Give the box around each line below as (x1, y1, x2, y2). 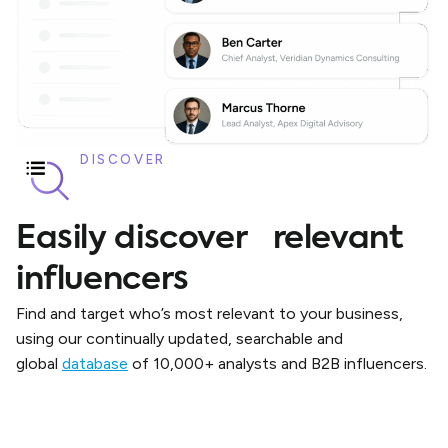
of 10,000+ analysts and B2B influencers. (128, 354, 431, 373)
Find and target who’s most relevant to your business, (16, 304, 403, 323)
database (62, 354, 128, 373)
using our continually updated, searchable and (16, 329, 343, 348)
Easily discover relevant (16, 223, 404, 255)
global (16, 354, 62, 373)
